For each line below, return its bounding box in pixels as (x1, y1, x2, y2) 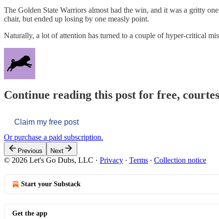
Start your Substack (21, 180, 81, 188)
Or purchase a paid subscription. (4, 133, 103, 142)
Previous (18, 147, 43, 155)
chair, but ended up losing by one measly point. (4, 14, 149, 23)
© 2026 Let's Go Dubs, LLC (4, 156, 93, 165)
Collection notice (154, 156, 206, 165)
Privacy (100, 156, 123, 165)
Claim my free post (14, 118, 79, 127)
